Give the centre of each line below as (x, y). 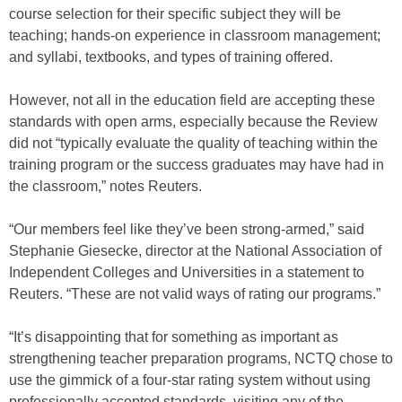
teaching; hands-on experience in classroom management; (195, 35)
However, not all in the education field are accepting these (192, 100)
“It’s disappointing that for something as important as (174, 337)
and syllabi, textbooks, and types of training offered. (171, 57)
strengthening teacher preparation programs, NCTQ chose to (201, 358)
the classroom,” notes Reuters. (105, 186)
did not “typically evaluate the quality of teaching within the (193, 143)
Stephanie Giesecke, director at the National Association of (195, 251)
